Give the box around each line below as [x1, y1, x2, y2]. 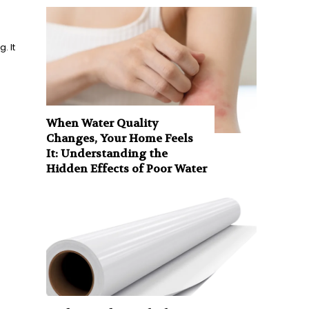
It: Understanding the [46, 146, 168, 161]
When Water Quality [46, 115, 159, 130]
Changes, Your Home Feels [46, 130, 194, 146]
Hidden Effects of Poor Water [46, 161, 208, 176]
